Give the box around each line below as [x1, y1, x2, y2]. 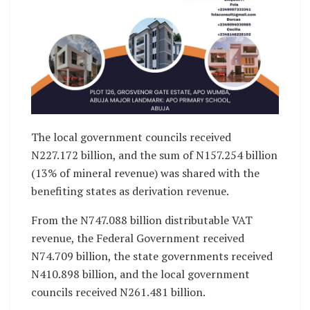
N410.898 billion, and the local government [31, 266, 250, 282]
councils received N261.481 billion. [31, 284, 206, 300]
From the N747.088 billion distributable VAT [31, 212, 253, 228]
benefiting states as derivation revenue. [31, 183, 229, 199]
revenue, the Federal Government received [31, 230, 244, 246]
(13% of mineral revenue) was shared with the [31, 165, 259, 181]
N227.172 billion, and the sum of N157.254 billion [31, 147, 277, 163]
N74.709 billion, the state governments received [31, 248, 273, 264]
